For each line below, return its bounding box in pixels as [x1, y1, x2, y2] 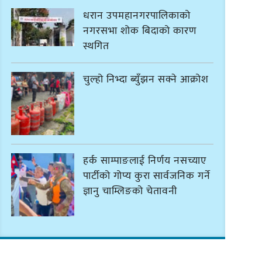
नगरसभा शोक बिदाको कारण [83, 22, 197, 40]
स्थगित [83, 37, 110, 55]
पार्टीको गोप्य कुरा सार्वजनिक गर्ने [83, 167, 211, 185]
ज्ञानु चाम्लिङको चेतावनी [83, 182, 178, 200]
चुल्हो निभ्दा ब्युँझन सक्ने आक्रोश [83, 70, 209, 88]
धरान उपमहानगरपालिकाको [83, 6, 191, 25]
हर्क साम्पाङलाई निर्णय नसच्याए [83, 151, 207, 170]
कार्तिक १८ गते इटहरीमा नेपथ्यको [83, 233, 215, 251]
